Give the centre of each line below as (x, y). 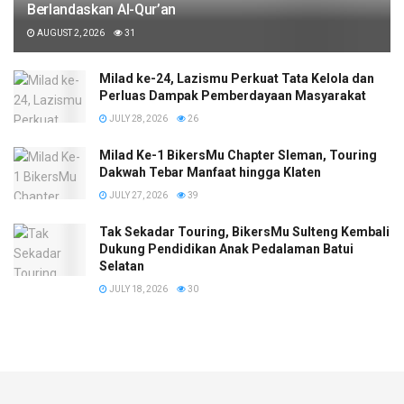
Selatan (122, 266)
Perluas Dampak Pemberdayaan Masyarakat (233, 96)
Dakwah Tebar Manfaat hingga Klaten (210, 173)
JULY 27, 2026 (138, 196)
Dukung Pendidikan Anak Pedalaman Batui (226, 249)
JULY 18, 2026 (138, 289)
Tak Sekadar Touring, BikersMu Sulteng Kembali (244, 232)
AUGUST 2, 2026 (70, 33)
